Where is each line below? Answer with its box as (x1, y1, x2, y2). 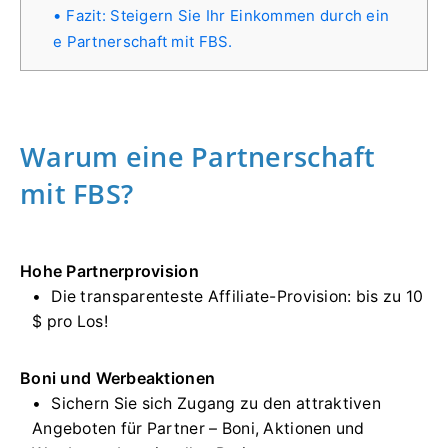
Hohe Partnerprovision (20, 261, 199, 282)
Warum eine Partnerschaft (20, 138, 376, 176)
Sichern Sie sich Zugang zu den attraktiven (51, 394, 382, 414)
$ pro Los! (32, 312, 108, 332)
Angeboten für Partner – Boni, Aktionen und (32, 419, 365, 439)
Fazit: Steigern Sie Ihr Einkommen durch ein (66, 6, 390, 26)
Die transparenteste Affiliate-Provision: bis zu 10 (51, 287, 424, 307)
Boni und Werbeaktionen (20, 368, 216, 389)
